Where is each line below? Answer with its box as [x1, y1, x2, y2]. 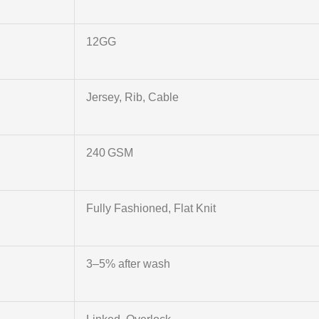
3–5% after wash [85, 258, 170, 271]
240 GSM [85, 147, 133, 159]
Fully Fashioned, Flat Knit [85, 202, 216, 215]
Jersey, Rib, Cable [85, 91, 179, 104]
